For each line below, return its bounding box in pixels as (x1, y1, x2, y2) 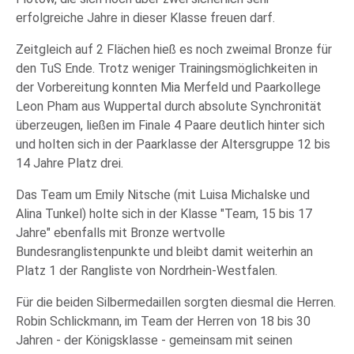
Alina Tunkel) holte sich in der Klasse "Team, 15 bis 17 (16, 206, 312, 221)
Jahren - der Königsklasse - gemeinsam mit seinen (16, 333, 292, 348)
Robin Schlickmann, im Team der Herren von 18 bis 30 (16, 314, 311, 329)
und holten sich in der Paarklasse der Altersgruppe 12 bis (16, 137, 330, 152)
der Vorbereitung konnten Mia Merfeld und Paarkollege (16, 80, 321, 95)
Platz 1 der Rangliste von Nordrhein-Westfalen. (16, 263, 277, 278)
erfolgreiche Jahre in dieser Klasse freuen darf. (16, 10, 275, 25)
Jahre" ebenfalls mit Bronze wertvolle (16, 225, 225, 240)
